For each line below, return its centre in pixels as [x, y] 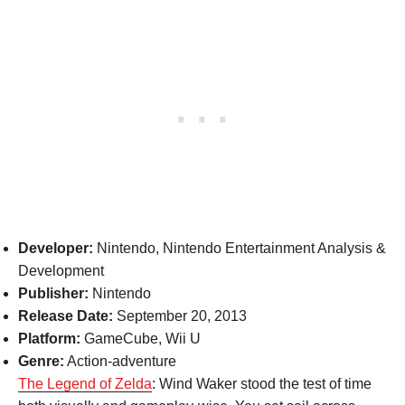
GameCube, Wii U [141, 338]
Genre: [41, 361]
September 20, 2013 [180, 316]
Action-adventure [120, 361]
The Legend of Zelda [85, 383]
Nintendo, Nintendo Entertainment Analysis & [240, 248]
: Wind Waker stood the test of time [262, 383]
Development [61, 270]
